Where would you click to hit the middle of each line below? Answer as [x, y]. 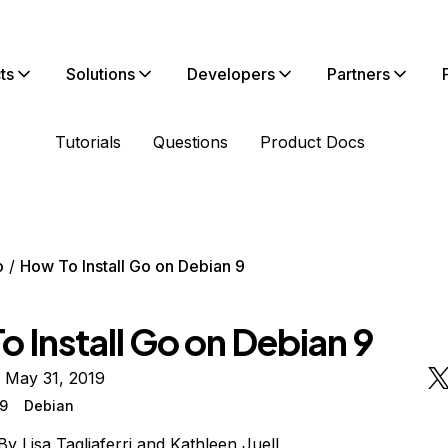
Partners [358, 74]
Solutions [100, 74]
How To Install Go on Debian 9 [132, 266]
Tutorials [88, 142]
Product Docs [312, 142]
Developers [231, 74]
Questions [190, 142]
